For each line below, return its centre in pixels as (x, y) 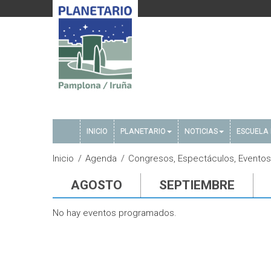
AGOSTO (96, 185)
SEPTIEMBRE (197, 185)
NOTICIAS (201, 131)
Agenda (101, 158)
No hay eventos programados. (115, 213)
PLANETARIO (143, 131)
